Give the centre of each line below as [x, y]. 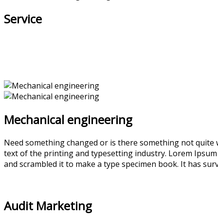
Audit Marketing [48, 205]
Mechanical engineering [68, 119]
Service [23, 18]
